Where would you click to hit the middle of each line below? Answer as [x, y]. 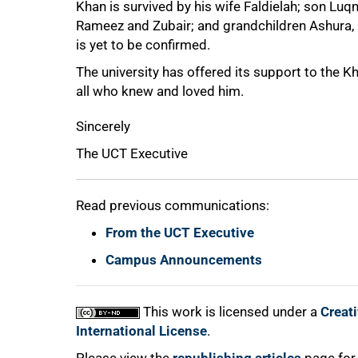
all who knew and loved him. [160, 91]
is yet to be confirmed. [143, 45]
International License [141, 331]
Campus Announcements [184, 260]
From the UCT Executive [180, 233]
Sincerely [103, 126]
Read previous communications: [173, 205]
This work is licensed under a [230, 312]
